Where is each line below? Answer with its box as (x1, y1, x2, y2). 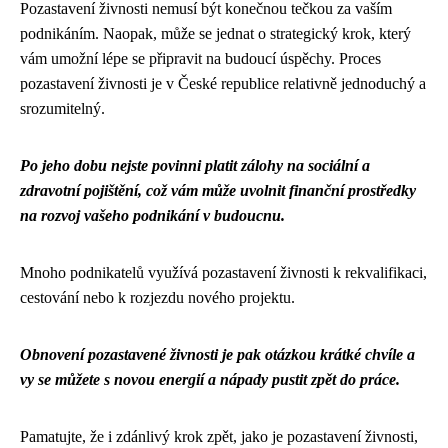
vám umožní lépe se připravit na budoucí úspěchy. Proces (20, 50, 381, 67)
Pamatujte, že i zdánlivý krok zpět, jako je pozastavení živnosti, (20, 428, 418, 445)
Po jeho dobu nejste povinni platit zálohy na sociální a (20, 157, 370, 174)
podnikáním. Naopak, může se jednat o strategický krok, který (20, 25, 411, 42)
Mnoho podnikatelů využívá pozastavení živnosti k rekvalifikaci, (20, 264, 427, 281)
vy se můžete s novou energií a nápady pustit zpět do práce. (20, 371, 400, 388)
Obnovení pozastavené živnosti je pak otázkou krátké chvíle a (20, 346, 415, 363)
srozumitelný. (20, 100, 105, 117)
